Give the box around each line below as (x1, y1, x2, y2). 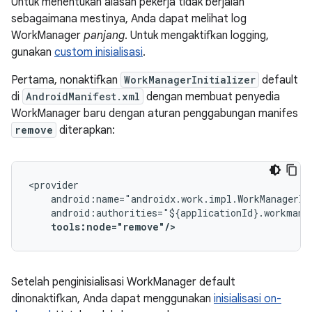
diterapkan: (56, 123, 115, 137)
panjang (84, 29, 125, 42)
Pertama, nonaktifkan (11, 73, 120, 87)
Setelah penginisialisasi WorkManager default (11, 275, 235, 289)
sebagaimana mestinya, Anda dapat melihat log (11, 12, 247, 26)
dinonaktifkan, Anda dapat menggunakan (11, 292, 214, 306)
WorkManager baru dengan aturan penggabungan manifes (11, 107, 298, 120)
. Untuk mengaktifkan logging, (125, 29, 269, 42)
